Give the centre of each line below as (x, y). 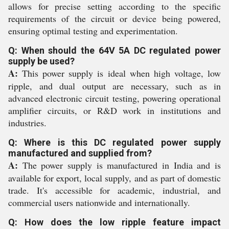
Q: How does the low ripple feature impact (114, 222)
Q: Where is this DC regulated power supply (114, 143)
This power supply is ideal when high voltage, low (119, 73)
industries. (27, 123)
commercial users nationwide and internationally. (99, 203)
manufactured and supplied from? (80, 153)
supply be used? (41, 61)
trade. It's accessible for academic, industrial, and (114, 190)
